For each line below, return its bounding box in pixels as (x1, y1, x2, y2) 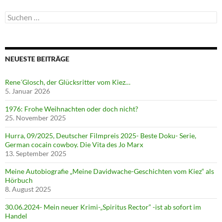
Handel (5, 212, 27, 221)
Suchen (4, 11, 27, 20)
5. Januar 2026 (5, 87, 50, 96)
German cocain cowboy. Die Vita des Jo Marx (5, 140, 143, 149)
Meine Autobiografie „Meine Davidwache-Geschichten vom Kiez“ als (5, 167, 214, 176)
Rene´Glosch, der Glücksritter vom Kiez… (5, 78, 130, 87)
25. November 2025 (5, 113, 66, 122)
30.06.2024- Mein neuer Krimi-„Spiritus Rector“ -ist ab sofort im (5, 203, 201, 212)
